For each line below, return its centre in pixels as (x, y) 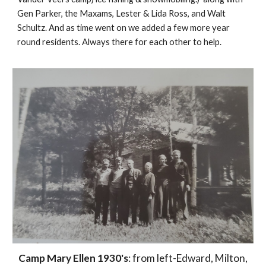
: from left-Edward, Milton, (188, 258)
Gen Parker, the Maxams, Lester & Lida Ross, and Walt (122, 13)
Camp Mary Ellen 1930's (73, 258)
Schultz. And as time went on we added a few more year (124, 28)
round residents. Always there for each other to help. (120, 42)
